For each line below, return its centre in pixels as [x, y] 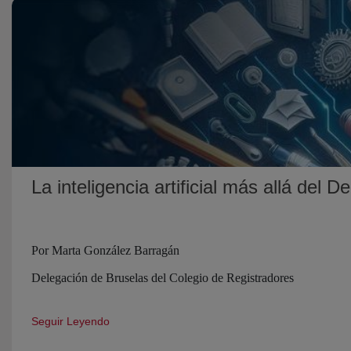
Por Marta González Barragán [105, 250]
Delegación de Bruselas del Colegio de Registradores [163, 277]
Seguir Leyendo [71, 321]
